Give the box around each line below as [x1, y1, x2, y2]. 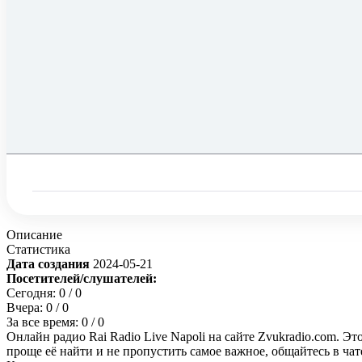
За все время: [6, 315, 82, 330]
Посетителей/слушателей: [6, 271, 157, 286]
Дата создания [6, 257, 93, 271]
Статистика [6, 242, 70, 257]
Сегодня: [6, 286, 59, 301]
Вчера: [6, 301, 46, 315]
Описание [6, 228, 62, 242]
